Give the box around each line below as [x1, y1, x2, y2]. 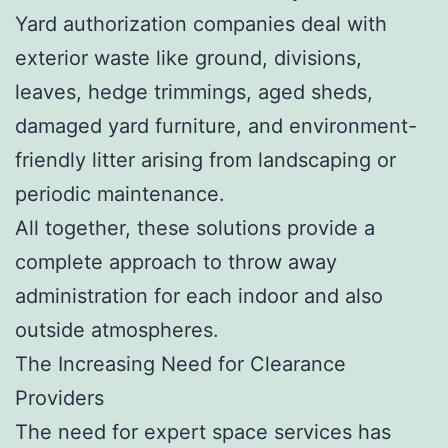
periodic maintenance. [15, 181, 225, 206]
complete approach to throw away [15, 249, 337, 274]
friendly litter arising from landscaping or [15, 147, 396, 172]
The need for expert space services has [15, 419, 391, 444]
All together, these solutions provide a [15, 215, 375, 240]
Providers [15, 385, 104, 410]
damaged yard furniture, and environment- [15, 113, 417, 138]
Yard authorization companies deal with [15, 11, 387, 36]
